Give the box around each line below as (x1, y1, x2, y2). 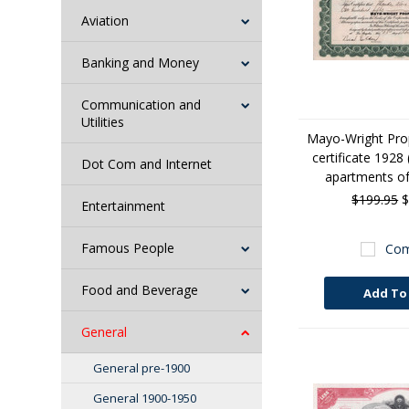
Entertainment (81, 197, 166, 215)
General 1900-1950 (93, 390, 197, 406)
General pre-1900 (93, 360, 191, 376)
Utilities (81, 113, 125, 131)
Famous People (81, 239, 175, 257)
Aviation (81, 12, 130, 29)
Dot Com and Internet (81, 155, 213, 173)
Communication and (81, 96, 202, 113)
